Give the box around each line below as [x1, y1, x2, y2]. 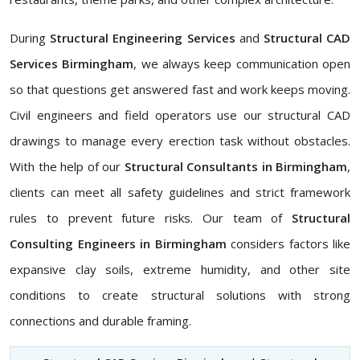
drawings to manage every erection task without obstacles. [10, 133, 350, 149]
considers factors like [231, 235, 350, 252]
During [10, 30, 51, 47]
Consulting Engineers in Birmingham [10, 235, 231, 252]
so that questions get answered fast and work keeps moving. [10, 81, 350, 98]
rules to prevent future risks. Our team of [10, 210, 292, 227]
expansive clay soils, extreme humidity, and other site [10, 261, 350, 278]
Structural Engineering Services [50, 30, 239, 47]
